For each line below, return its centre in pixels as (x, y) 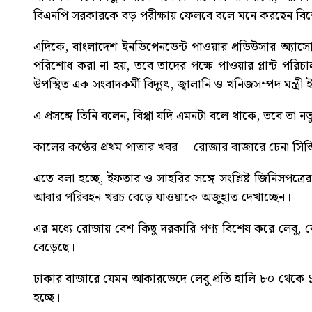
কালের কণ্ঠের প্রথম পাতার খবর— (114, 148)
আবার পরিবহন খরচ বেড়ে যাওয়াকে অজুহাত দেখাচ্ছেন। (162, 198)
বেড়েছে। (54, 248)
